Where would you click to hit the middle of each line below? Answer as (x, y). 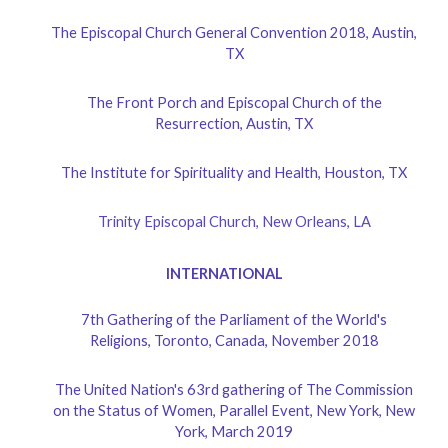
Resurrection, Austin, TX (234, 123)
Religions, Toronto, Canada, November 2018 (234, 341)
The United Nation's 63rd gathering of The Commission (234, 390)
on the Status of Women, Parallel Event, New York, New (234, 411)
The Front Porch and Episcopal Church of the (234, 102)
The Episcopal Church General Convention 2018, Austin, (234, 32)
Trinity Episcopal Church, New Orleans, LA (234, 221)
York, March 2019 (234, 432)
